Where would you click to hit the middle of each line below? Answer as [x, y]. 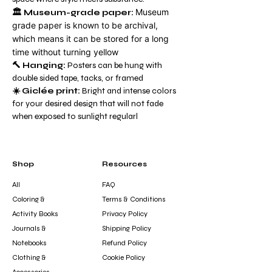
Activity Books [35, 214]
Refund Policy [124, 243]
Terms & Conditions [134, 199]
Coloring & [29, 199]
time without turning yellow [65, 52]
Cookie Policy [124, 257]
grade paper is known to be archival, [85, 25]
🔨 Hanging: [40, 65]
